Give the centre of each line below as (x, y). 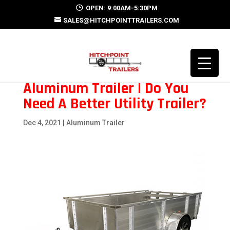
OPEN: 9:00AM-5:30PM (122, 8)
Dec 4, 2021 (42, 123)
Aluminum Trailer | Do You (106, 88)
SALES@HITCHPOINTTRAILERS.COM (121, 20)
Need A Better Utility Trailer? (114, 104)
